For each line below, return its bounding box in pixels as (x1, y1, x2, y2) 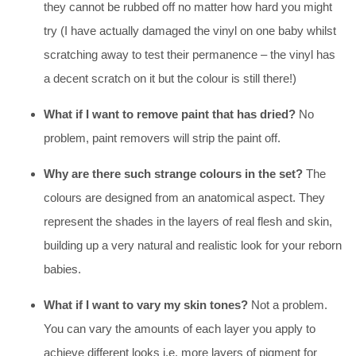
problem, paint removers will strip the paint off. (44, 130, 281, 145)
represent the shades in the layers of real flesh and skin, (44, 214, 332, 228)
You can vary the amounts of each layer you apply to (44, 321, 315, 335)
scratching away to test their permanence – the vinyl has (44, 47, 335, 61)
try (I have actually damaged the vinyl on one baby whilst (44, 23, 336, 37)
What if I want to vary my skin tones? (44, 297, 248, 311)
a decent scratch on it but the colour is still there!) (44, 71, 296, 85)
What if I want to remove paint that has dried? (44, 106, 296, 121)
